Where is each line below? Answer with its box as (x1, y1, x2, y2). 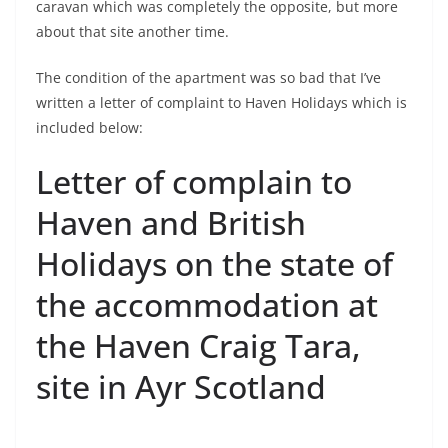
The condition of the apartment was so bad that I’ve (36, 68, 381, 87)
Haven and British (36, 201, 306, 244)
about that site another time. (36, 22, 229, 41)
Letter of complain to (36, 160, 352, 203)
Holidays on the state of (36, 242, 393, 285)
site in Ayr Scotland (36, 365, 326, 408)
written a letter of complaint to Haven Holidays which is (36, 93, 407, 112)
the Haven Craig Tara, (36, 324, 361, 367)
